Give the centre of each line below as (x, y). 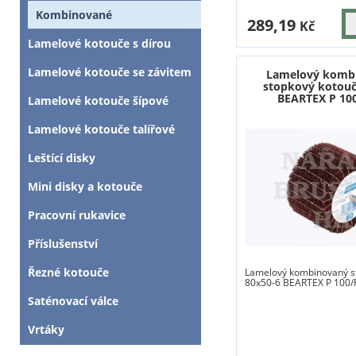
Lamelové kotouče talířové (101, 129)
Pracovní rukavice (77, 215)
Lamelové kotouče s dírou (99, 43)
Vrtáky (46, 329)
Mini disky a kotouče (85, 186)
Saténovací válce (73, 300)
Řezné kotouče (68, 272)
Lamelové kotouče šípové (98, 100)
